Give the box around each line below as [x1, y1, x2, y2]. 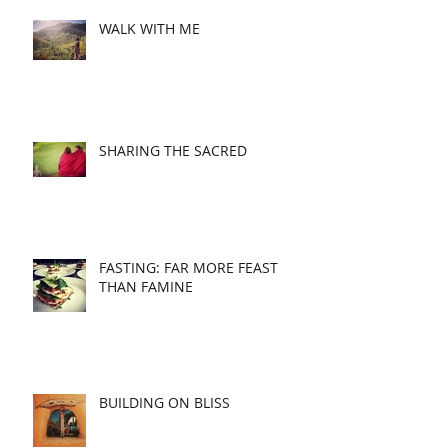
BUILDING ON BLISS [99, 392, 230, 412]
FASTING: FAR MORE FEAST [99, 257, 278, 277]
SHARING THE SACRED [99, 140, 247, 160]
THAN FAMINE [99, 276, 193, 296]
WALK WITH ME [99, 18, 200, 38]
